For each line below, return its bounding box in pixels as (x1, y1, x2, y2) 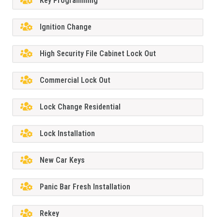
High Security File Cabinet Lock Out (40, 49, 156, 59)
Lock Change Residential (40, 102, 121, 112)
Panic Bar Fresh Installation (40, 182, 131, 192)
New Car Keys (40, 155, 85, 165)
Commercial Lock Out (40, 76, 111, 85)
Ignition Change (40, 22, 92, 32)
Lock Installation (40, 129, 95, 139)
